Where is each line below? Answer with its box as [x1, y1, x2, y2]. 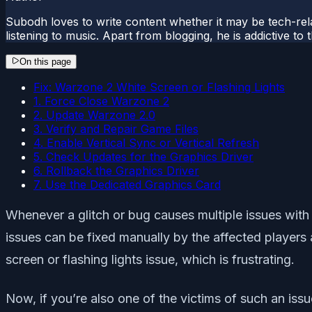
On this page [19, 56, 71, 67]
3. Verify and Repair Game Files [33, 121, 198, 136]
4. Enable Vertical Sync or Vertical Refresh [33, 135, 259, 150]
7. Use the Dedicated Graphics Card [33, 177, 221, 192]
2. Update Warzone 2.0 [33, 107, 155, 122]
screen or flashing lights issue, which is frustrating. [6, 251, 295, 267]
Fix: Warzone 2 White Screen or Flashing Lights [33, 79, 285, 94]
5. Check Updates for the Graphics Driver [33, 149, 253, 164]
